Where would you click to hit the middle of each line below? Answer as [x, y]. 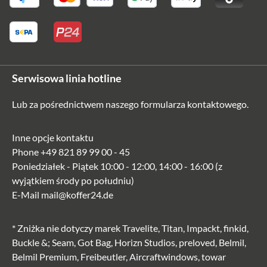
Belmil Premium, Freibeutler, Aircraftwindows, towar [119, 257]
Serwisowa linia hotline [67, 78]
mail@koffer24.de [77, 195]
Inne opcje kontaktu [53, 137]
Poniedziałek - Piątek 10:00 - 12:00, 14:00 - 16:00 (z [117, 166]
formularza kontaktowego [194, 104]
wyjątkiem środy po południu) [73, 180]
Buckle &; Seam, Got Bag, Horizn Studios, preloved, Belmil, [129, 242]
